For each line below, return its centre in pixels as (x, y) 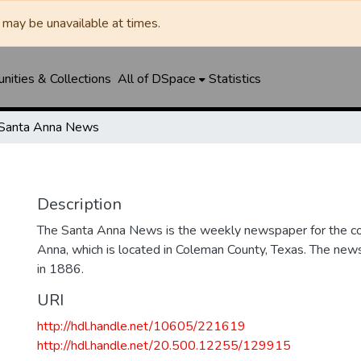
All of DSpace (156, 79)
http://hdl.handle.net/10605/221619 (141, 326)
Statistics (234, 79)
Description (79, 204)
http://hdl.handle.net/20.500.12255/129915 (164, 346)
